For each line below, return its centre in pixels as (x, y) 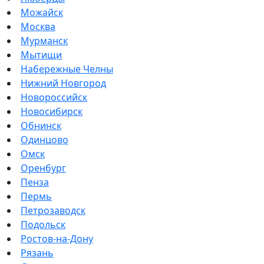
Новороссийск (54, 98)
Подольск (43, 225)
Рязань (37, 253)
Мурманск (44, 41)
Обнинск (41, 126)
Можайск (42, 13)
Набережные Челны (67, 69)
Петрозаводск (53, 211)
